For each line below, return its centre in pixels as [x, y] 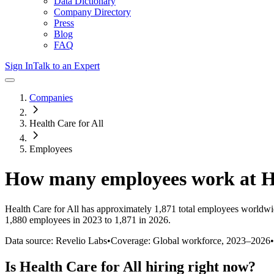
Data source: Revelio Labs [56, 240]
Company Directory [92, 12]
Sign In [19, 66]
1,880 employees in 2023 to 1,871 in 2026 [87, 220]
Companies [51, 98]
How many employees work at [133, 179]
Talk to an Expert [66, 66]
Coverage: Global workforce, [168, 240]
